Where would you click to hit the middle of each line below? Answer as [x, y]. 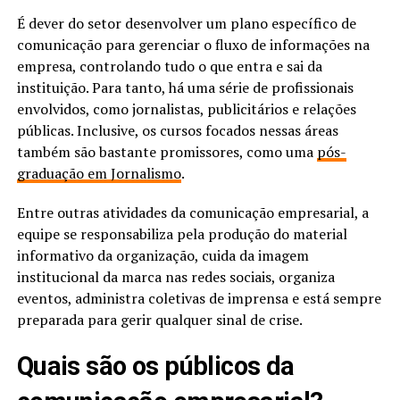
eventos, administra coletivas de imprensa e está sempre [199, 299]
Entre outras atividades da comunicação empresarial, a [192, 213]
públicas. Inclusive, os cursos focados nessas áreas [177, 131]
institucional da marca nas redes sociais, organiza [175, 277]
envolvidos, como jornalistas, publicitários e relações [186, 109]
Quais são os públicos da [155, 367]
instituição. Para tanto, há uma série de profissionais [185, 88]
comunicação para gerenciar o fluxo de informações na [193, 45]
